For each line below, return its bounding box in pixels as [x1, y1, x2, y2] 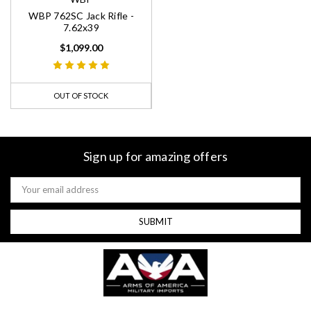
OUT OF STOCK [53, 91, 108, 101]
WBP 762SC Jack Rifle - [28, 10, 134, 22]
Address [10, 188, 44, 200]
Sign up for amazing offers [83, 149, 228, 165]
